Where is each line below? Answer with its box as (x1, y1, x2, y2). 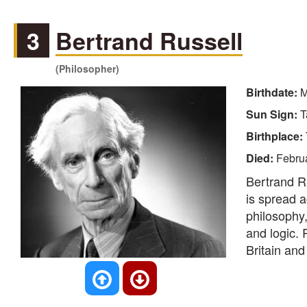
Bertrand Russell (56, 24, 243, 58)
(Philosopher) (56, 62, 120, 76)
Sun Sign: (245, 106, 300, 123)
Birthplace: (245, 128, 306, 145)
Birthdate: (245, 84, 300, 101)
